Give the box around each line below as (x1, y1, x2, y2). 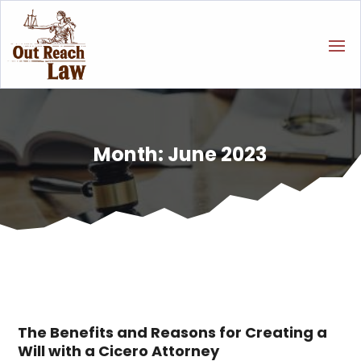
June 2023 (168, 140, 268, 168)
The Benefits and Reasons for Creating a (18, 322, 328, 343)
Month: (93, 140, 168, 168)
